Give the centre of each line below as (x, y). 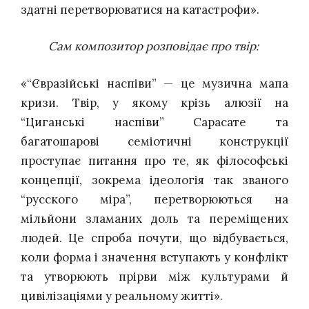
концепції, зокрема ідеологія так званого (154, 180)
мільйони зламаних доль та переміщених (154, 218)
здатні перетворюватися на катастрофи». (140, 9)
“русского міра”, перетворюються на (154, 199)
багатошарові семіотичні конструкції (154, 141)
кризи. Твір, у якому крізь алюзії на (154, 102)
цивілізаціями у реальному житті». (122, 296)
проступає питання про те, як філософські (154, 160)
